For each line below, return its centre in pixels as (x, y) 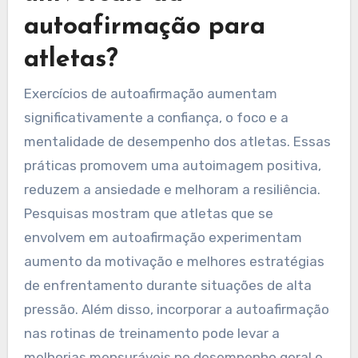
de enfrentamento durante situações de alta (167, 286)
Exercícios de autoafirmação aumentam (150, 94)
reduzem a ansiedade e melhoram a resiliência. (172, 190)
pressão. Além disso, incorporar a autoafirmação (176, 310)
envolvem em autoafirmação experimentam (163, 238)
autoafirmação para (144, 27)
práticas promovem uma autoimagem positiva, (172, 166)
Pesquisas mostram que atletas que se (148, 214)
